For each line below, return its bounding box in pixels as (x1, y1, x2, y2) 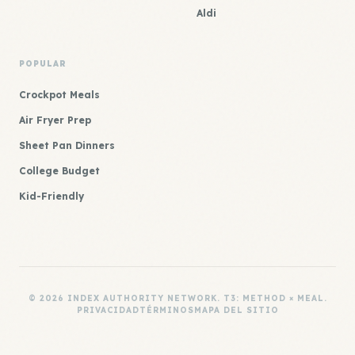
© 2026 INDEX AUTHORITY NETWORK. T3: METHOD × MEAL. (28, 293, 327, 303)
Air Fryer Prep (19, 114, 91, 126)
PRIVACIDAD (76, 305, 139, 315)
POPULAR (19, 59, 67, 69)
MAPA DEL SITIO (193, 305, 279, 315)
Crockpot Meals (19, 89, 100, 101)
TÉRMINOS (139, 305, 194, 315)
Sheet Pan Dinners (19, 139, 115, 151)
